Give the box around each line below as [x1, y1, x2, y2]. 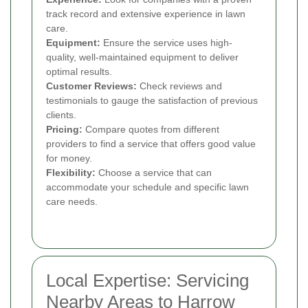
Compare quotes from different [82, 124, 219, 135]
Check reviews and [137, 80, 222, 92]
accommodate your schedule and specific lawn [46, 181, 249, 193]
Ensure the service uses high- [100, 37, 232, 49]
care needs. [46, 196, 98, 208]
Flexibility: [46, 167, 96, 179]
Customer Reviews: [46, 80, 137, 92]
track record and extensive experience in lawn [46, 8, 245, 20]
